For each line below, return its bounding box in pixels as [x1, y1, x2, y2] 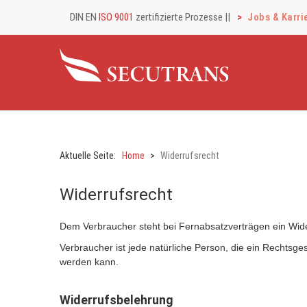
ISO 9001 [99, 11, 134, 23]
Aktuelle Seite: [60, 150, 120, 161]
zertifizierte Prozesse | [134, 11, 228, 23]
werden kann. [60, 256, 119, 267]
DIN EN [70, 11, 99, 23]
